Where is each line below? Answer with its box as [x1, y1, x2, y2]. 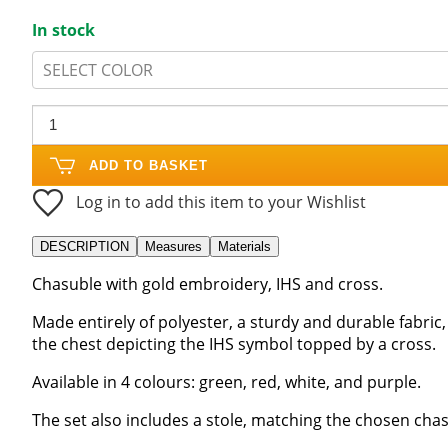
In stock [32, 18, 95, 41]
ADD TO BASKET [89, 157, 208, 173]
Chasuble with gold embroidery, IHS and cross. [32, 272, 383, 295]
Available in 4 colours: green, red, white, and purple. [32, 370, 421, 393]
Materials [218, 238, 271, 254]
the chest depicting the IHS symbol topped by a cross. [32, 332, 436, 355]
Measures [145, 238, 202, 254]
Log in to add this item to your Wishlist [76, 190, 366, 213]
